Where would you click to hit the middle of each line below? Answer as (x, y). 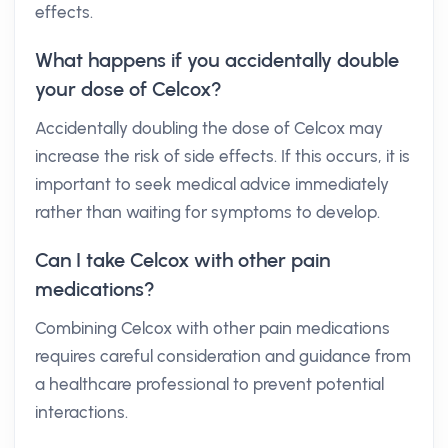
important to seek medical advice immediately (212, 184)
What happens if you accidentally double (217, 60)
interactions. (81, 412)
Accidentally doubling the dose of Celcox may (209, 128)
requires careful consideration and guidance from (223, 356)
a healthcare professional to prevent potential (209, 384)
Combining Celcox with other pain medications (212, 328)
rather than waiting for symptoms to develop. (207, 212)
